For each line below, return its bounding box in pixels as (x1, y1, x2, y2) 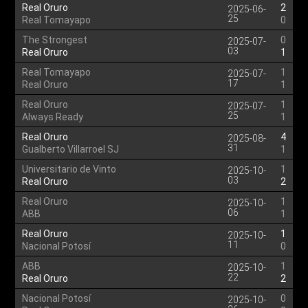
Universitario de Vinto (22, 164, 117, 175)
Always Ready (22, 111, 84, 122)
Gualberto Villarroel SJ (22, 144, 120, 155)
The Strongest (22, 34, 88, 45)
